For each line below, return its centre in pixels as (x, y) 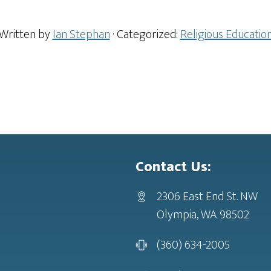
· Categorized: (146, 34)
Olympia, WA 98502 (203, 215)
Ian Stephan (81, 34)
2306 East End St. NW (207, 197)
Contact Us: (173, 167)
